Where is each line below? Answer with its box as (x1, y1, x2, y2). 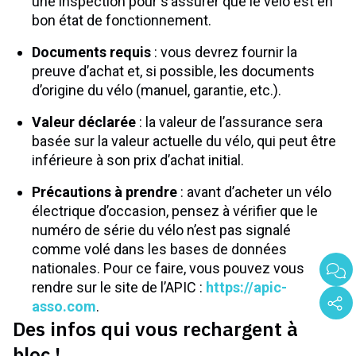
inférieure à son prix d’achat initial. (32, 152, 244, 168)
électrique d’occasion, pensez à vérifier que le (32, 203, 318, 219)
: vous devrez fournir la (151, 44, 297, 60)
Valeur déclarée (32, 114, 136, 130)
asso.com (32, 298, 96, 315)
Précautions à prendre (32, 184, 177, 200)
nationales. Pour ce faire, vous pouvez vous (32, 260, 304, 277)
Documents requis (32, 44, 151, 60)
